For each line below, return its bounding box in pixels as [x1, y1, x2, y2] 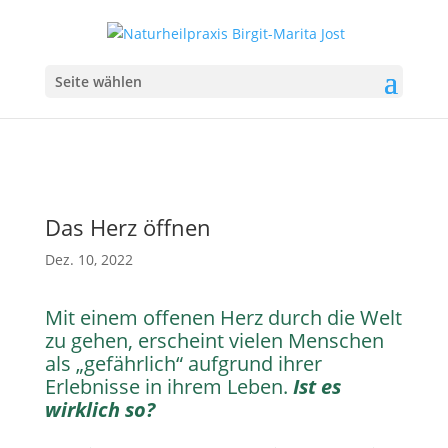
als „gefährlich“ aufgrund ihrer [44, 350, 322, 377]
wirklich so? [44, 396, 155, 423]
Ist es [292, 373, 341, 400]
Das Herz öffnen [44, 212, 211, 242]
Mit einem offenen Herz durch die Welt [44, 304, 402, 331]
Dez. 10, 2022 [44, 250, 133, 269]
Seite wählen [54, 71, 142, 91]
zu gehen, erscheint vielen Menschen [44, 327, 384, 354]
